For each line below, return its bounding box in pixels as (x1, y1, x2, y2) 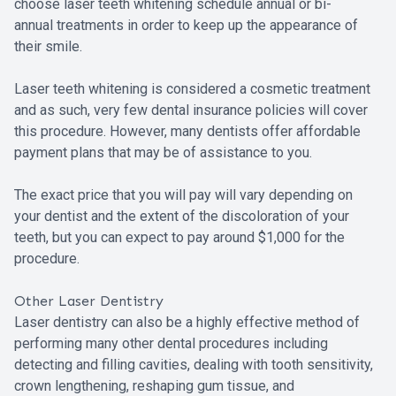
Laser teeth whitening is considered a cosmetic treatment (14, 80, 370, 98)
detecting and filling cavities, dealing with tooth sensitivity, (14, 356, 373, 374)
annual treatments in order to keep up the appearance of (14, 17, 358, 34)
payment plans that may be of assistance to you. (14, 144, 312, 162)
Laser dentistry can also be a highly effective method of (14, 314, 360, 331)
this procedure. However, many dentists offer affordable (14, 123, 361, 141)
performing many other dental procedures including (14, 335, 328, 353)
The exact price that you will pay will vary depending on (14, 187, 353, 204)
